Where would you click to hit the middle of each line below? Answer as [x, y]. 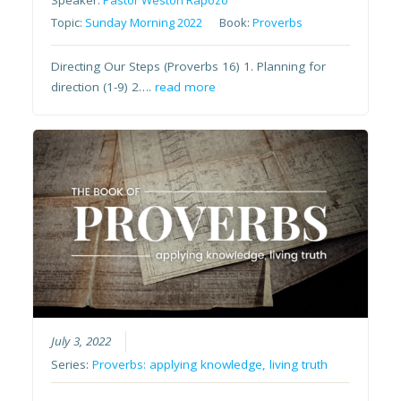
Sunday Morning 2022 [144, 23]
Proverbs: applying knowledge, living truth [210, 364]
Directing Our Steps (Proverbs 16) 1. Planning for [189, 67]
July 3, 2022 [81, 341]
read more [186, 87]
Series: [72, 364]
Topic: [68, 23]
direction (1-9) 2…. [103, 87]
